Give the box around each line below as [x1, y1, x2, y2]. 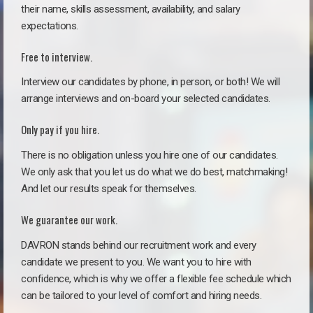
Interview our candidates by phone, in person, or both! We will [21, 75, 279, 89]
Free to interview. [21, 48, 92, 64]
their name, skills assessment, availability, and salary [21, 2, 240, 15]
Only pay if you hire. [21, 122, 99, 138]
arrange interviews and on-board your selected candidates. [21, 92, 270, 105]
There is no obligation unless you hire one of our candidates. [21, 149, 278, 162]
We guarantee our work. [21, 212, 117, 228]
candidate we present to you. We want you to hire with [21, 255, 252, 268]
